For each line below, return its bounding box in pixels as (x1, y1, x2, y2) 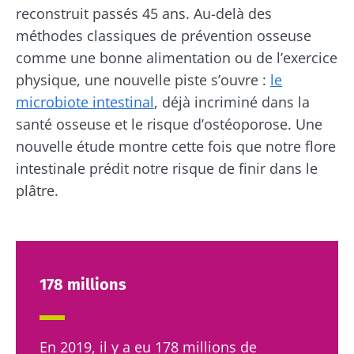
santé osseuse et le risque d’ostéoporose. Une (16, 114, 322, 134)
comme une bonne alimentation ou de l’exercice (16, 47, 337, 67)
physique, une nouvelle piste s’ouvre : (16, 70, 270, 89)
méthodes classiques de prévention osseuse (16, 25, 311, 45)
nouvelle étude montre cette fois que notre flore (16, 136, 336, 156)
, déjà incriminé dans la (154, 92, 310, 111)
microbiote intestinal (16, 92, 154, 111)
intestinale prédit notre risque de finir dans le (16, 158, 318, 178)
